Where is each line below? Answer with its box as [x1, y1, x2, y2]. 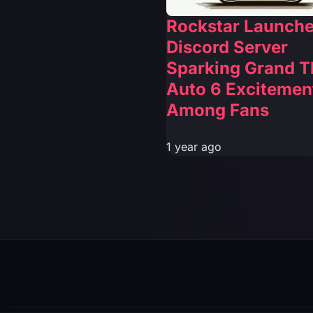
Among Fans [166, 99, 269, 120]
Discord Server [166, 36, 288, 57]
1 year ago [166, 139, 221, 154]
